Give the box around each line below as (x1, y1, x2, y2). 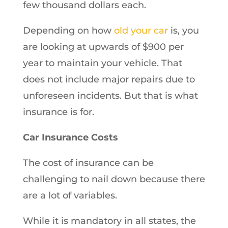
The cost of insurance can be (22, 157, 154, 168)
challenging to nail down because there (22, 173, 205, 185)
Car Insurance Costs (22, 131, 118, 143)
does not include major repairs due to (22, 73, 195, 85)
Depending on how (22, 24, 114, 36)
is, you (167, 24, 199, 36)
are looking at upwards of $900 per (22, 41, 184, 52)
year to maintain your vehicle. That (22, 57, 182, 69)
